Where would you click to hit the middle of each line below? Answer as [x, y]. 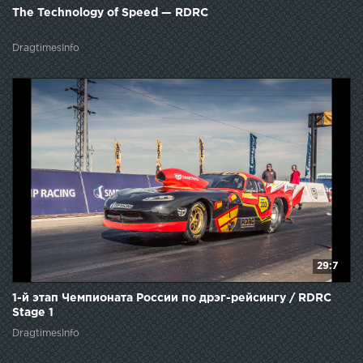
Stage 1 [33, 313]
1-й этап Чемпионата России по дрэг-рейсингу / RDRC [172, 299]
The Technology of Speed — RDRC [110, 13]
